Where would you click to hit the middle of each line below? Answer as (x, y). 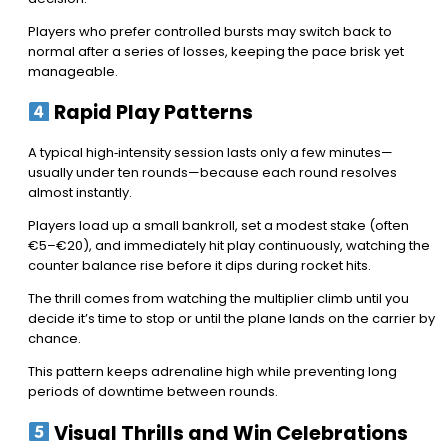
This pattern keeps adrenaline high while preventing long (212, 372)
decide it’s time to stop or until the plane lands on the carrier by (231, 319)
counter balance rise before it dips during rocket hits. (199, 266)
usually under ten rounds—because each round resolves (212, 173)
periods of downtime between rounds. (153, 392)
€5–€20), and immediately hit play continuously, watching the (229, 246)
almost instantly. (80, 193)
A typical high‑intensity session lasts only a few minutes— (210, 153)
